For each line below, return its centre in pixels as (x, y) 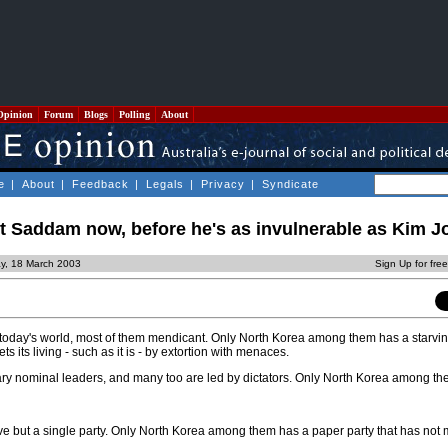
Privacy (223, 184)
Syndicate (290, 184)
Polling (134, 114)
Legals (165, 184)
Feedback (100, 184)
